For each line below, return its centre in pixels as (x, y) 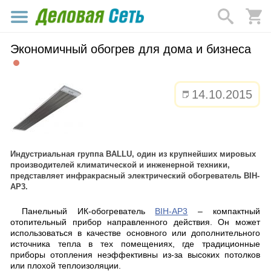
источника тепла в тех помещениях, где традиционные (135, 244)
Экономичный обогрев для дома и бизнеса (131, 49)
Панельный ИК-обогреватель (88, 211)
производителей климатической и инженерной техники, (120, 165)
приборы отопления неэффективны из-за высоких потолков (135, 255)
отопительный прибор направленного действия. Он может (135, 222)
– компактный (224, 211)
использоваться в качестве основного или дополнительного (135, 233)
